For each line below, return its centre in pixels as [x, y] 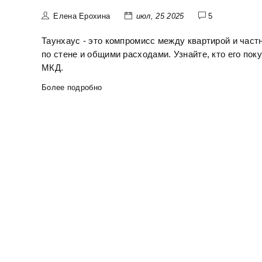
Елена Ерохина [82, 16]
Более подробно [72, 88]
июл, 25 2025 [160, 16]
